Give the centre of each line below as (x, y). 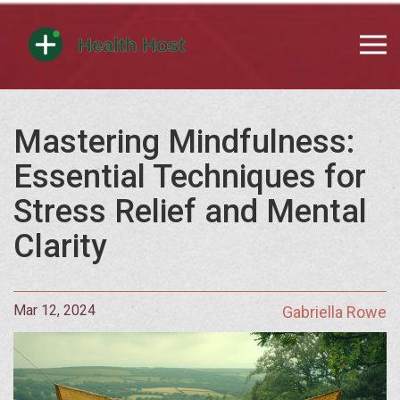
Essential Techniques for (190, 177)
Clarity (60, 246)
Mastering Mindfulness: (184, 142)
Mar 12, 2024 (54, 310)
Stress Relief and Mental (190, 212)
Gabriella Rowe (334, 312)
